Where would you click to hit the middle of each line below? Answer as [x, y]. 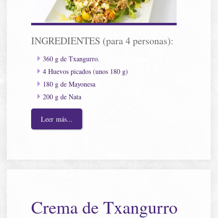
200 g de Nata [62, 96]
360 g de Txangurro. [72, 58]
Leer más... [57, 119]
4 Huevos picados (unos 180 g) [86, 71]
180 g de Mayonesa [69, 84]
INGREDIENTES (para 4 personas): [103, 40]
